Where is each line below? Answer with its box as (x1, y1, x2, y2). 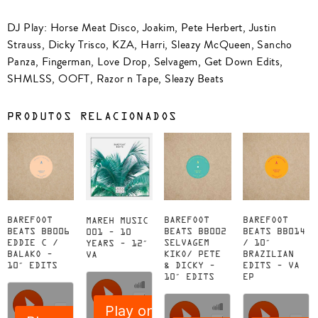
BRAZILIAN (242, 251, 294, 259)
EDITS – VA (242, 262, 300, 270)
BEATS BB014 (242, 228, 305, 236)
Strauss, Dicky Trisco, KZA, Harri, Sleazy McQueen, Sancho (7, 36, 292, 53)
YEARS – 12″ (85, 240, 148, 248)
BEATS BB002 (164, 228, 227, 236)
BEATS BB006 (7, 228, 70, 236)
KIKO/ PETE (164, 251, 221, 259)
